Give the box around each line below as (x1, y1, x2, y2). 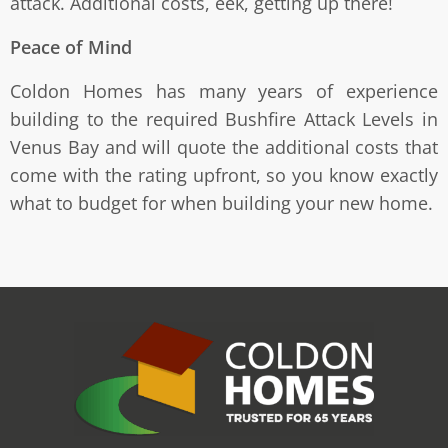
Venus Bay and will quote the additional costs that (10, 134, 438, 159)
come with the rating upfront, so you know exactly (10, 162, 438, 187)
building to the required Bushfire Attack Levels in (10, 106, 438, 131)
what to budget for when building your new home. (10, 190, 438, 215)
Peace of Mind (10, 34, 132, 59)
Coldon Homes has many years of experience (10, 78, 438, 103)
